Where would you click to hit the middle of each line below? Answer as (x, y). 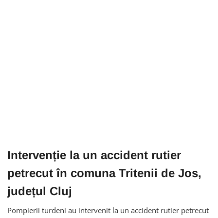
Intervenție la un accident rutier (94, 155)
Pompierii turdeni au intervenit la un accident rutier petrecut (108, 210)
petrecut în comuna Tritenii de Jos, (104, 173)
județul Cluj (40, 191)
